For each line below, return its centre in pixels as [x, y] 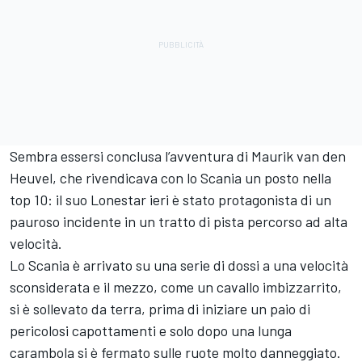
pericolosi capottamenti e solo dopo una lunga [151, 330]
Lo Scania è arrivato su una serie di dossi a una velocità [179, 265]
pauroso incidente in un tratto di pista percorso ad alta [179, 221]
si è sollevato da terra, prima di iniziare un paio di [160, 308]
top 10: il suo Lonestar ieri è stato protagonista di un [170, 199]
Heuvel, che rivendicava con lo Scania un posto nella [170, 177]
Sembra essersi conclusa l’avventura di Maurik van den [178, 156]
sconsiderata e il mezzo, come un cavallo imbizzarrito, [176, 286]
